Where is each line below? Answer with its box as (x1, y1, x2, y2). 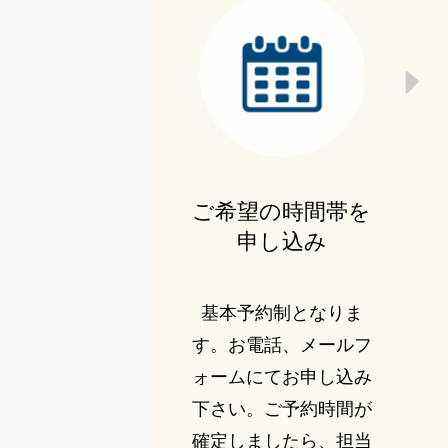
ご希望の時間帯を (192, 199, 372, 225)
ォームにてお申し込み (191, 367, 372, 388)
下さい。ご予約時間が (191, 399, 372, 420)
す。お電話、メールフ (191, 335, 372, 356)
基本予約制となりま (200, 303, 363, 324)
